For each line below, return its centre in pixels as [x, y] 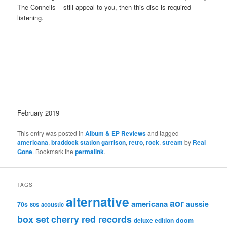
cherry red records [92, 219]
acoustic [53, 204]
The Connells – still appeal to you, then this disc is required [104, 7]
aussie [198, 203]
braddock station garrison [89, 143]
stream [173, 143]
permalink [90, 152]
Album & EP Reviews [116, 134]
